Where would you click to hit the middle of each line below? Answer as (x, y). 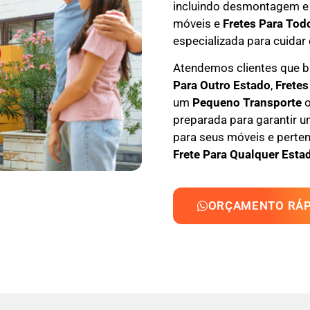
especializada (208, 40)
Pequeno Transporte (247, 103)
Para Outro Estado (221, 85)
